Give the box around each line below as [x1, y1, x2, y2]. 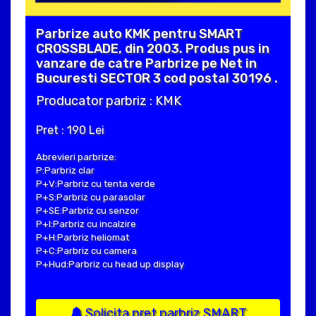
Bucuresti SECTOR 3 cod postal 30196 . [36, 70, 278, 86]
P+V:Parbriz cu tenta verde [36, 178, 155, 189]
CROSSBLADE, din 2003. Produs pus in [36, 40, 269, 56]
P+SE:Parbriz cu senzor [36, 205, 139, 216]
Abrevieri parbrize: [36, 151, 116, 162]
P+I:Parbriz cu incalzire [36, 218, 136, 229]
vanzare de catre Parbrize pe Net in [36, 55, 257, 71]
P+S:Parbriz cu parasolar [36, 191, 145, 202]
